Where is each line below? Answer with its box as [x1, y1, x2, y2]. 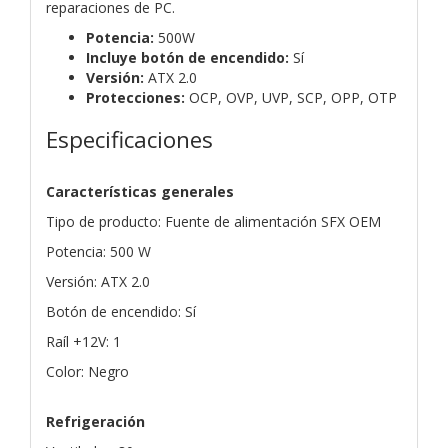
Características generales [46, 181, 234, 201]
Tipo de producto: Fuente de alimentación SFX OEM [46, 211, 381, 231]
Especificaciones [46, 123, 213, 155]
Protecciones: [86, 87, 185, 107]
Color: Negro [46, 361, 129, 381]
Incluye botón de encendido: [86, 47, 289, 67]
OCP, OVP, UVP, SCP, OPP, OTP [185, 87, 397, 107]
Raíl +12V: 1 [46, 331, 121, 351]
